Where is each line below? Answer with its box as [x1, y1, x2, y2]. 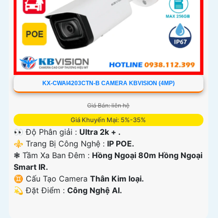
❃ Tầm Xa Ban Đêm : [14, 150, 92, 160]
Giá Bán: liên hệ [87, 101, 130, 109]
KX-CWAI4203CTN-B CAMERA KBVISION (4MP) [42, 79, 175, 87]
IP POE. [107, 138, 134, 148]
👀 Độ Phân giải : [14, 127, 79, 137]
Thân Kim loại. [90, 173, 144, 183]
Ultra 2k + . [79, 127, 121, 137]
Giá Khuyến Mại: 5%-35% [71, 115, 146, 124]
